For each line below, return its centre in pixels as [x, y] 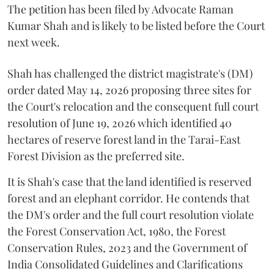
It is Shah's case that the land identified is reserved [129, 181]
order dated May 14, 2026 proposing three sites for [129, 90]
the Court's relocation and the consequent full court [133, 106]
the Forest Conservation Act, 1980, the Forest [117, 231]
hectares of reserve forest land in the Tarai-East [124, 139]
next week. [34, 42]
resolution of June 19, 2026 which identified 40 [120, 123]
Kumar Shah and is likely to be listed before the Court [136, 25]
